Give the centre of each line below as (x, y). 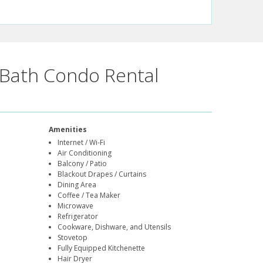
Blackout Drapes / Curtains (102, 174)
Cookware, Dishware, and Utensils (114, 227)
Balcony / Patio (82, 164)
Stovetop (73, 238)
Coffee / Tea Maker (89, 195)
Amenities (68, 130)
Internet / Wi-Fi (82, 143)
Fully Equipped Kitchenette (102, 248)
